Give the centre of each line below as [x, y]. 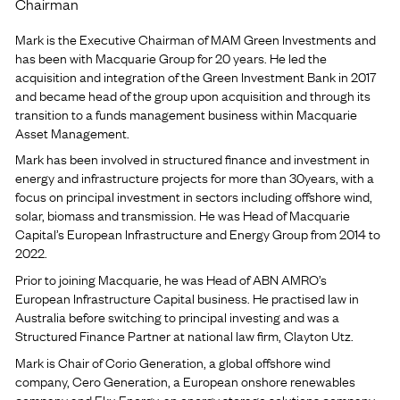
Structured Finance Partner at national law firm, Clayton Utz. [185, 335]
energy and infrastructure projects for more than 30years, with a [195, 178]
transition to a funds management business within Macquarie [187, 114]
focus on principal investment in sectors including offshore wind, [194, 197]
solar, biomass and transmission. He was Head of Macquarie [183, 216]
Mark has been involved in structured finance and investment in [193, 159]
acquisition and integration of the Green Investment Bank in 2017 [196, 76]
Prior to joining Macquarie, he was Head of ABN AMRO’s [171, 279]
